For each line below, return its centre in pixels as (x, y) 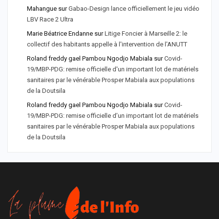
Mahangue (42, 9)
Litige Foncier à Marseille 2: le (146, 34)
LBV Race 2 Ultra (51, 20)
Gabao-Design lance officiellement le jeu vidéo (134, 9)
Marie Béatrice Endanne (60, 34)
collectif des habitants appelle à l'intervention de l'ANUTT (107, 44)
